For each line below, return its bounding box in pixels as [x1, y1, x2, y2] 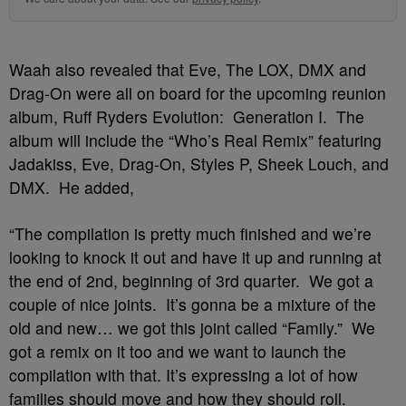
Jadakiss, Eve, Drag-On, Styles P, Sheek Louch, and [9, 152, 389, 175]
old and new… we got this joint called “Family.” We [9, 316, 375, 339]
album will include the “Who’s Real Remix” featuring [9, 129, 382, 151]
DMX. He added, [9, 176, 134, 198]
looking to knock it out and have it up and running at [9, 246, 382, 268]
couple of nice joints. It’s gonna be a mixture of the [9, 293, 376, 315]
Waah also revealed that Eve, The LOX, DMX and [9, 58, 366, 81]
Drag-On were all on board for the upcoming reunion [9, 82, 386, 104]
